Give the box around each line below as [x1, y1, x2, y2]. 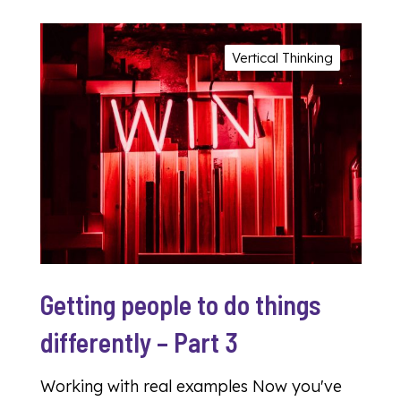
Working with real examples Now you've [40, 376, 342, 397]
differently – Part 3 [40, 326, 238, 359]
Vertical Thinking [232, 49, 333, 66]
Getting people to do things [40, 288, 320, 321]
